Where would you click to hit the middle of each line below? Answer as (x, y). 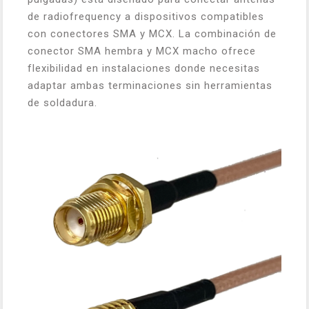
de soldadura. (62, 102)
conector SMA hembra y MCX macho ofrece (142, 51)
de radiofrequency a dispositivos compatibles (146, 16)
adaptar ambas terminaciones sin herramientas (150, 85)
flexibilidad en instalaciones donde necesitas (144, 68)
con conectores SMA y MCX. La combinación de (152, 33)
